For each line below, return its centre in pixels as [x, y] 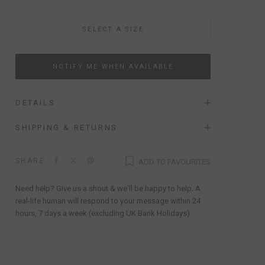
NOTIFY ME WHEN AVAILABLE [113, 67]
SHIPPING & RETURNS [67, 127]
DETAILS [35, 103]
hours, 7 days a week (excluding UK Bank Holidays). [104, 213]
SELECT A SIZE [113, 29]
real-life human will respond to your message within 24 [108, 201]
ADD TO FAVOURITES [174, 161]
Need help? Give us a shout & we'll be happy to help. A [108, 188]
